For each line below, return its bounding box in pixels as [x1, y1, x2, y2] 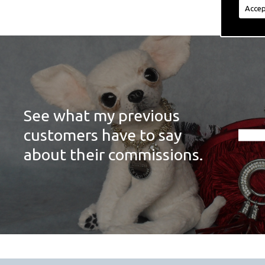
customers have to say [24, 125, 182, 144]
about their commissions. [24, 145, 204, 163]
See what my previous [24, 106, 180, 124]
